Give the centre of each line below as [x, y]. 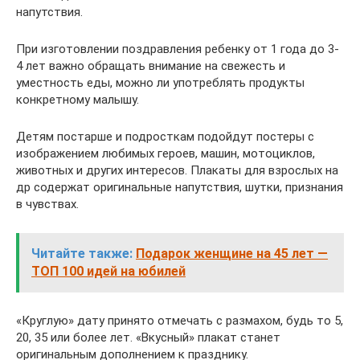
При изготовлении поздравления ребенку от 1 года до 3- [178, 49]
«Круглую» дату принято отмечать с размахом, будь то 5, [180, 321]
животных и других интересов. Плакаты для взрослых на [177, 170]
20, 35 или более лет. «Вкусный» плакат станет [148, 337]
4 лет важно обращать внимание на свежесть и [151, 66]
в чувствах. [47, 204]
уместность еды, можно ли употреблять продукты [160, 83]
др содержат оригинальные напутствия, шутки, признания [180, 187]
